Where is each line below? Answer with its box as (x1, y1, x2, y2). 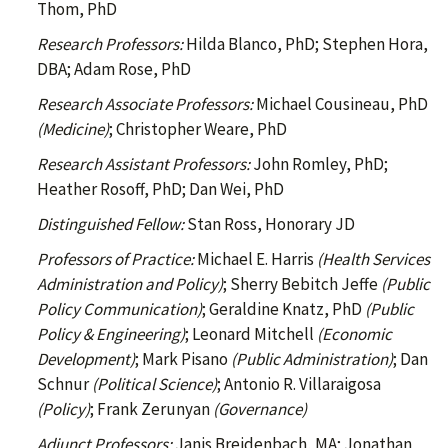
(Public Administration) (231, 348, 393, 371)
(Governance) (213, 398, 307, 421)
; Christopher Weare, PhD (109, 118, 287, 141)
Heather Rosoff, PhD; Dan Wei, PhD (37, 178, 284, 201)
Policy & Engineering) (37, 323, 185, 346)
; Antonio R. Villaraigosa (217, 373, 381, 396)
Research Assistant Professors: (37, 153, 250, 176)
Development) (37, 348, 135, 371)
